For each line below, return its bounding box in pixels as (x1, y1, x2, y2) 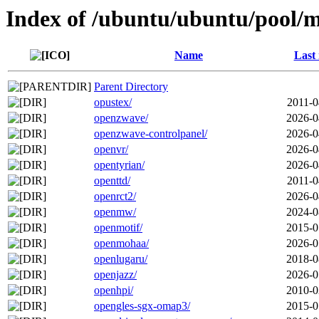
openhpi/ (94, 284, 133, 297)
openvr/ (94, 143, 128, 156)
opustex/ (94, 96, 132, 109)
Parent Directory (94, 80, 168, 93)
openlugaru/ (94, 253, 147, 266)
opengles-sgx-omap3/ (94, 300, 190, 313)
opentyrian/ (94, 159, 145, 172)
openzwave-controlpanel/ (94, 127, 207, 140)
